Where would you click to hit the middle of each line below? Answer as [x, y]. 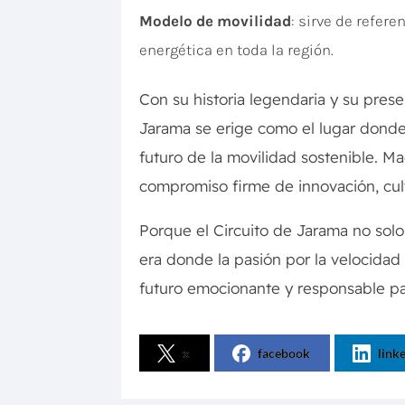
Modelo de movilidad [216, 21]
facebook [284, 353]
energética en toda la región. [237, 50]
